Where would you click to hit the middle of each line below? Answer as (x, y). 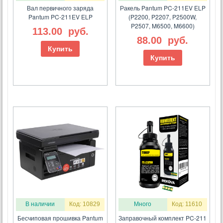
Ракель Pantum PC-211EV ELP (163, 8)
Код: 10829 (85, 204)
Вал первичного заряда (60, 8)
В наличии (40, 204)
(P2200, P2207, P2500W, (163, 17)
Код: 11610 (187, 204)
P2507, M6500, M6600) (163, 26)
